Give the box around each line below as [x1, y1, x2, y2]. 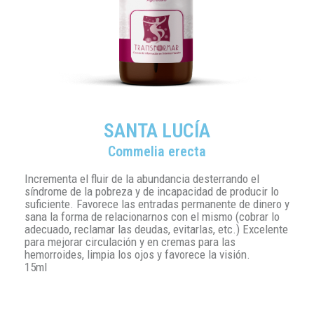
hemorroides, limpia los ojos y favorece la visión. [25, 247, 250, 262]
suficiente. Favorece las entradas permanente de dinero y [25, 197, 289, 212]
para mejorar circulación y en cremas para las [25, 235, 235, 250]
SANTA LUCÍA [104, 119, 210, 143]
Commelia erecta [108, 143, 206, 161]
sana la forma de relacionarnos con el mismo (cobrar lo [25, 210, 280, 224]
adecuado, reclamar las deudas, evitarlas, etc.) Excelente [25, 222, 288, 237]
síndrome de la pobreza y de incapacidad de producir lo [25, 184, 279, 199]
